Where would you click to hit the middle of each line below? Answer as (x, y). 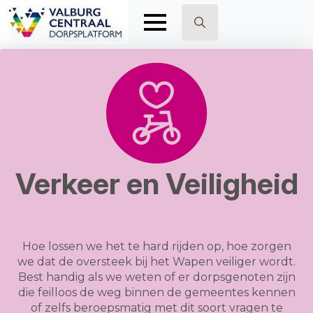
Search (200, 47)
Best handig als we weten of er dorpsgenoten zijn (156, 277)
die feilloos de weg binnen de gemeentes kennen (156, 292)
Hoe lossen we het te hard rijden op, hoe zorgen (156, 246)
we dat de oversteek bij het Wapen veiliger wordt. (156, 262)
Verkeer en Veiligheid (156, 183)
